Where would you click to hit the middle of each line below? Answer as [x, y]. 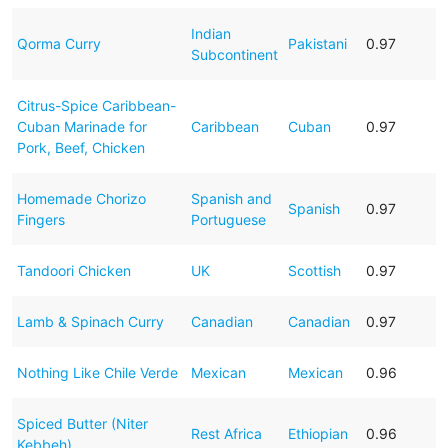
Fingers [40, 219]
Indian [210, 33]
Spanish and [231, 198]
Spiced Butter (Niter [82, 423]
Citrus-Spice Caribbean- [96, 105]
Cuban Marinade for [81, 126]
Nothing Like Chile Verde [97, 372]
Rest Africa [226, 433]
